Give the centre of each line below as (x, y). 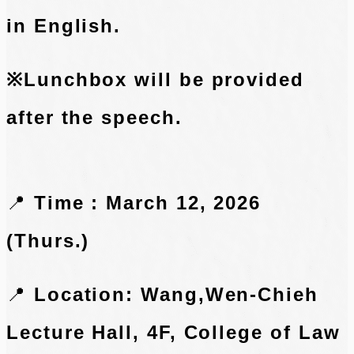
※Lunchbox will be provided (155, 80)
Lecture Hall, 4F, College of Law (173, 333)
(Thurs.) (48, 241)
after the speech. (94, 118)
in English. (64, 26)
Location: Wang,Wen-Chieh (176, 295)
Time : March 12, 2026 (147, 203)
